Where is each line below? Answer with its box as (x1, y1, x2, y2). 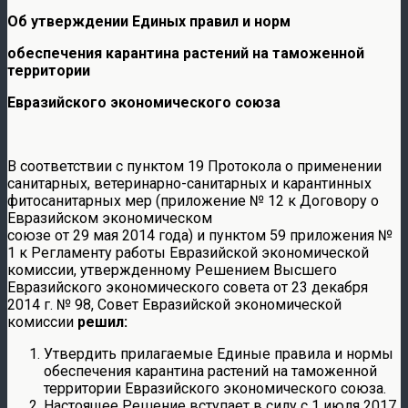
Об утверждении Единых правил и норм (7, 12, 291, 30)
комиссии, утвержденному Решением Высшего (7, 260, 337, 279)
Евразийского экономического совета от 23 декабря (7, 278, 368, 296)
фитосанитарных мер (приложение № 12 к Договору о (7, 191, 379, 209)
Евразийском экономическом (7, 209, 212, 227)
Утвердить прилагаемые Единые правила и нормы (44, 344, 393, 362)
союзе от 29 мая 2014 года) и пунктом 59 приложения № (7, 226, 393, 244)
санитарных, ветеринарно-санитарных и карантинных (7, 174, 372, 192)
